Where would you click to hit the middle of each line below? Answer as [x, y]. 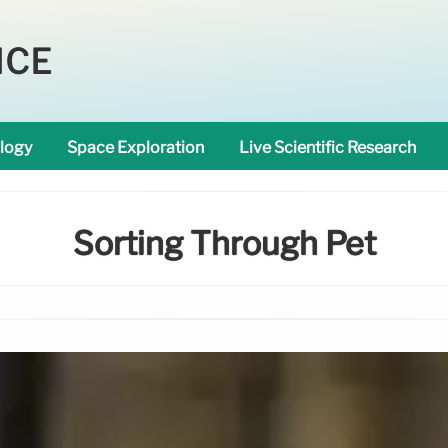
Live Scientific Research [327, 147]
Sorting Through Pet [224, 244]
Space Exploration [135, 147]
